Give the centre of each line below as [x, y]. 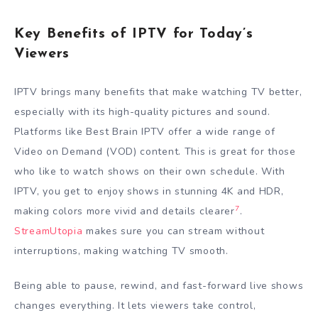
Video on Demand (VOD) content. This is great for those [155, 151]
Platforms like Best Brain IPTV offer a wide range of [145, 131]
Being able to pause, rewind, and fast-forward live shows [159, 285]
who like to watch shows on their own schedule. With [150, 171]
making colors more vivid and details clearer [125, 211]
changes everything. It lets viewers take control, [135, 305]
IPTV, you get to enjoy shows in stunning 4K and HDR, [149, 191]
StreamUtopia [49, 231]
